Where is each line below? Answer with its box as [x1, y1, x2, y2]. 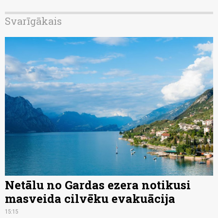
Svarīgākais [5, 14, 62, 27]
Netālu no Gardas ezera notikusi [5, 177, 191, 193]
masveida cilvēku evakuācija [5, 190, 175, 206]
